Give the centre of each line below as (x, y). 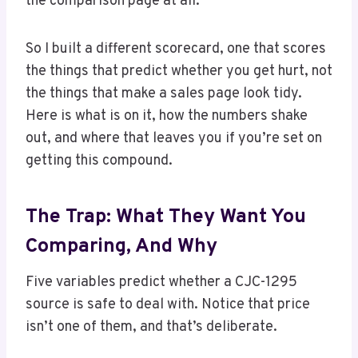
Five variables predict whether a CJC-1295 (161, 283)
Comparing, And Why (121, 247)
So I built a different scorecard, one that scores (176, 50)
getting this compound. (99, 161)
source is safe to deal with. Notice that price (168, 305)
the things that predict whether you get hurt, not (179, 72)
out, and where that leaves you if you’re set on (174, 139)
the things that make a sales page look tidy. (164, 94)
